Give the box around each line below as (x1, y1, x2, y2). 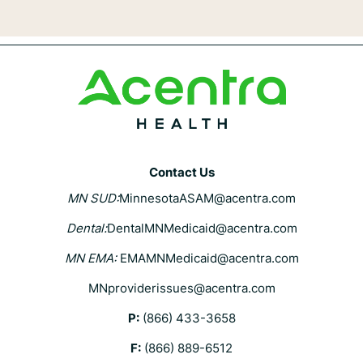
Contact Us (148, 164, 215, 180)
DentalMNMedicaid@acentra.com (106, 220, 297, 236)
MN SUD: (67, 190, 119, 206)
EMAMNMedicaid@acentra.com (119, 250, 299, 266)
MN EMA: (64, 250, 117, 266)
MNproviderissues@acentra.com (88, 280, 275, 296)
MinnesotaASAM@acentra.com (119, 190, 296, 206)
